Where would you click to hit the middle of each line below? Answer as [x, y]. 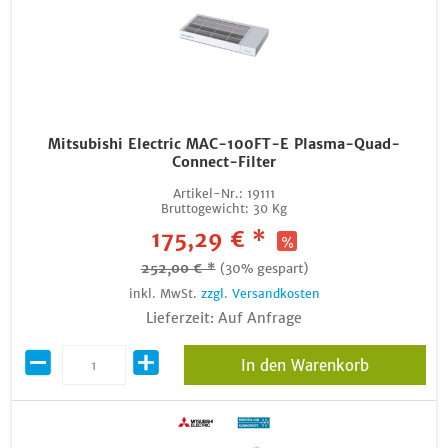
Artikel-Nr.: [208, 193]
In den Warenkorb [304, 365]
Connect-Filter [224, 162]
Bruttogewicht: [205, 208]
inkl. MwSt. [164, 293]
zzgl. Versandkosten [260, 293]
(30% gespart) [263, 268]
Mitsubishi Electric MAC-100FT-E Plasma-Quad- [224, 144]
